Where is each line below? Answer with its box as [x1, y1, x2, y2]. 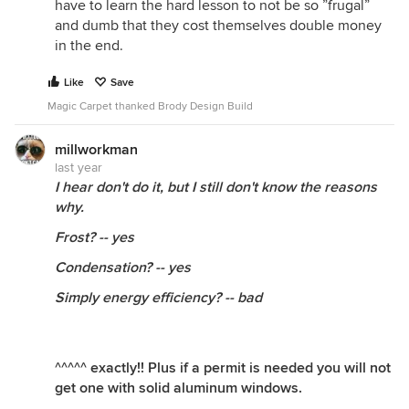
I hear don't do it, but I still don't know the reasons [55, 178, 377, 196]
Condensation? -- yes [55, 258, 191, 277]
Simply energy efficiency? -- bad [55, 288, 262, 307]
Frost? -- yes [55, 228, 134, 246]
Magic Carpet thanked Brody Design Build [47, 100, 253, 113]
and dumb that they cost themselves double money [55, 16, 382, 35]
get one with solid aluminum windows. [55, 379, 302, 397]
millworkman [55, 141, 138, 159]
